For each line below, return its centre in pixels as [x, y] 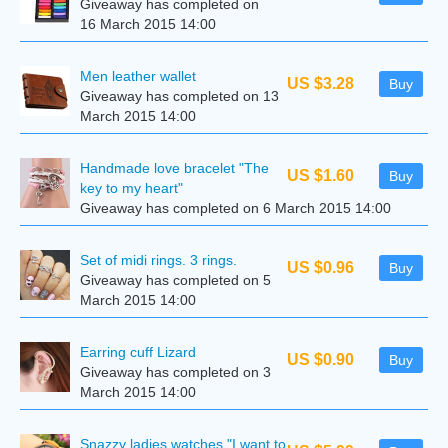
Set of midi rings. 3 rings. [158, 260]
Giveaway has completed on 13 [179, 96]
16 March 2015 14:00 [148, 24]
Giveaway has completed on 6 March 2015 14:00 [235, 208]
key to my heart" [131, 188]
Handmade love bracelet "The [174, 168]
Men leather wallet [138, 76]
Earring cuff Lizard [138, 352]
